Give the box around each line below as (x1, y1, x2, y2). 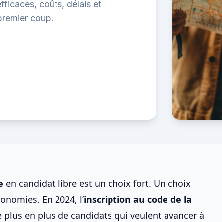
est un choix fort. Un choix (77, 177, 191, 189)
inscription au (84, 193, 147, 205)
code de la (147, 193, 192, 205)
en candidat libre (6, 177, 77, 189)
